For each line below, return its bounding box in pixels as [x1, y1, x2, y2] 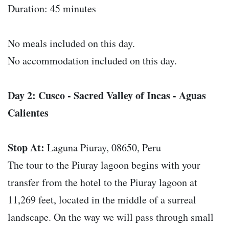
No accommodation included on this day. [8, 54, 177, 68]
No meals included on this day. [8, 36, 135, 51]
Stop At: [8, 140, 44, 155]
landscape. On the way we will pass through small [8, 210, 214, 224]
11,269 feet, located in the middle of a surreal [8, 193, 196, 207]
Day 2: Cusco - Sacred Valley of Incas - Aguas [8, 88, 206, 103]
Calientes [8, 105, 49, 121]
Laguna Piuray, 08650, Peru [44, 141, 161, 155]
